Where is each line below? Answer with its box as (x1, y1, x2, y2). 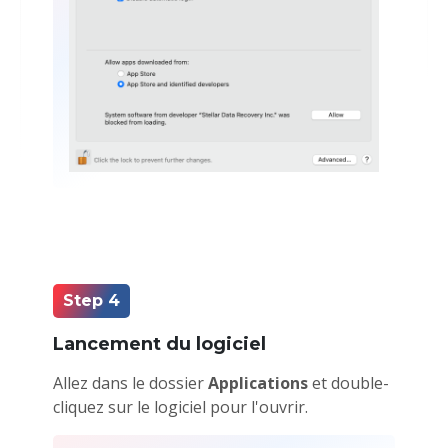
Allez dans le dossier (52, 372, 208, 395)
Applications (207, 372, 308, 395)
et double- (307, 372, 389, 395)
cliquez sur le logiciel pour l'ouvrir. (52, 396, 308, 419)
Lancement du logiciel (52, 333, 266, 356)
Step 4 (62, 291, 120, 311)
